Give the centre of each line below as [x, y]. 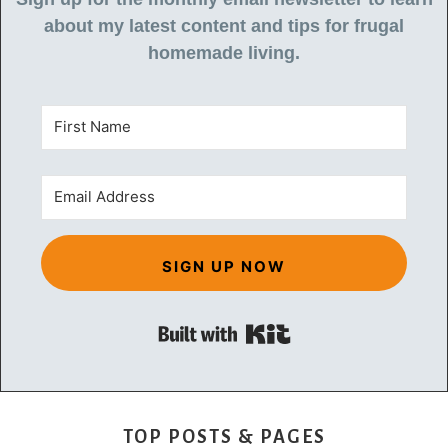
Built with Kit [350, 342]
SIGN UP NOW [224, 267]
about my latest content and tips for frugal [224, 25]
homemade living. [224, 52]
